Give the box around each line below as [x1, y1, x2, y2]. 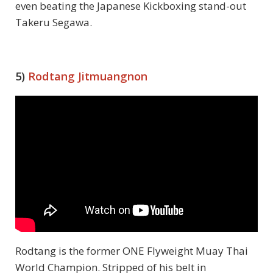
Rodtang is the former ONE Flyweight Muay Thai [15, 244, 248, 258]
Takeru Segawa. [15, 15, 92, 30]
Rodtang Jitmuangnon [28, 69, 147, 84]
